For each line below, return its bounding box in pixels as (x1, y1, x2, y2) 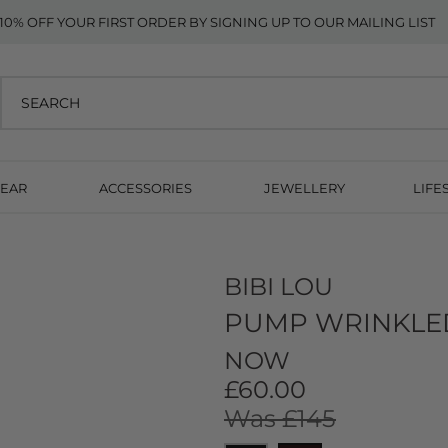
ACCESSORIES (98, 180, 192, 196)
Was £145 (224, 404, 336, 433)
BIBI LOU (224, 272, 333, 301)
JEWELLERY (264, 180, 345, 196)
